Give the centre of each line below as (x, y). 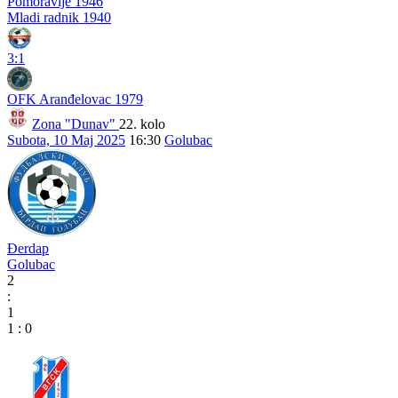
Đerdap (28, 248)
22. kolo (142, 123)
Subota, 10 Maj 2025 (66, 139)
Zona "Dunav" (76, 123)
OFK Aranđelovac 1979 (75, 99)
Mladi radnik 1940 (59, 17)
